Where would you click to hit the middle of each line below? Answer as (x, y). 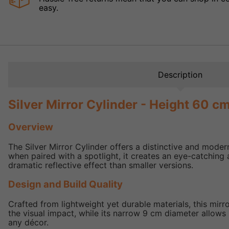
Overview (31, 127)
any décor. (28, 223)
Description (180, 75)
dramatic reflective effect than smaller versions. (101, 165)
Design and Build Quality (65, 185)
